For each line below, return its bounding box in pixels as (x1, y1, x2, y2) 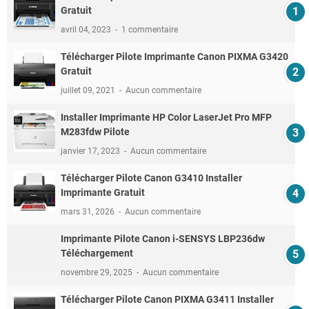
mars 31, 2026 (61, 206, 117, 217)
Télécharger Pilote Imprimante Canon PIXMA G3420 (61, 50, 288, 62)
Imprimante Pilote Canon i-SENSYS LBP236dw (61, 232, 265, 244)
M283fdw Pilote (61, 126, 130, 137)
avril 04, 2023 (61, 24, 113, 34)
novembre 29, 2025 (61, 267, 134, 277)
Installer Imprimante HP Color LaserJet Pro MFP (61, 111, 272, 123)
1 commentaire (121, 24, 178, 34)
